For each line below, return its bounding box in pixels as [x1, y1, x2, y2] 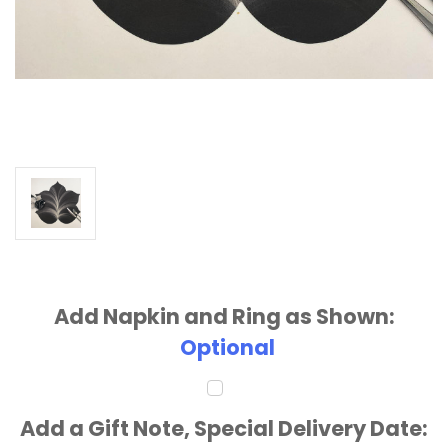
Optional [180, 332, 275, 362]
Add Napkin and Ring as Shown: [53, 301, 395, 331]
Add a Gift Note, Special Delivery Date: [20, 413, 428, 443]
